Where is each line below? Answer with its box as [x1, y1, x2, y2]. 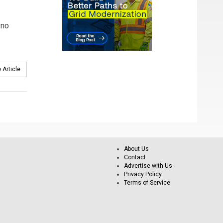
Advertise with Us [124, 162, 172, 169]
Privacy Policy [124, 170, 162, 178]
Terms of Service [124, 179, 170, 186]
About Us [124, 145, 149, 152]
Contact [124, 153, 146, 161]
